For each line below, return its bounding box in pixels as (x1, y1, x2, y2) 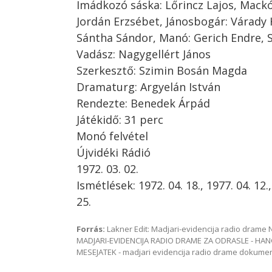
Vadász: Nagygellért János (76, 47, 211, 61)
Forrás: (76, 223, 105, 234)
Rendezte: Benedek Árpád (76, 96, 210, 110)
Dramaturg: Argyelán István (76, 80, 220, 94)
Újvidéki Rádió (76, 145, 151, 160)
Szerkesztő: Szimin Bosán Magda (76, 63, 247, 78)
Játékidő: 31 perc (76, 112, 163, 127)
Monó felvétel (76, 129, 148, 143)
